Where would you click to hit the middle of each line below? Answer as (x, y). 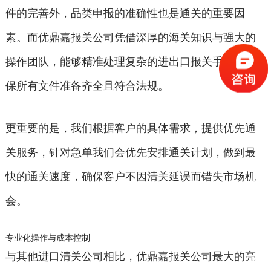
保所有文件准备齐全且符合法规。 (87, 86)
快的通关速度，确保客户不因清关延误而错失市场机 (130, 176)
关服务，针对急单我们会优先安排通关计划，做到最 (130, 152)
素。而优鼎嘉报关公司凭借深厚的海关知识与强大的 (130, 37)
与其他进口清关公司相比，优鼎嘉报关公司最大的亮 (130, 256)
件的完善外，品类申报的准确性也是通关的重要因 (125, 13)
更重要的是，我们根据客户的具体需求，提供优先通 (130, 128)
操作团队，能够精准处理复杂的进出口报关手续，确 (130, 61)
